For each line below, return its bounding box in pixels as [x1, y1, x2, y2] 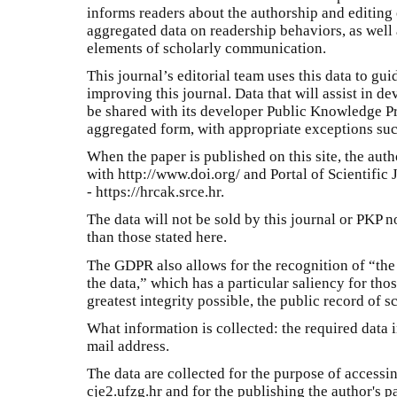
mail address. [87, 337, 169, 354]
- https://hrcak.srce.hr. [87, 183, 224, 201]
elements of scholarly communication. [87, 39, 330, 57]
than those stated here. [87, 229, 227, 246]
